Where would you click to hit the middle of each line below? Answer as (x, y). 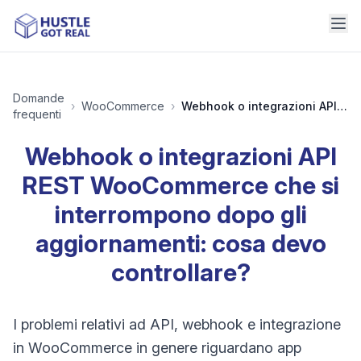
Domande (39, 98)
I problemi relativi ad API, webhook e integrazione (177, 324)
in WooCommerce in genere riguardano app (157, 348)
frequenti (37, 114)
